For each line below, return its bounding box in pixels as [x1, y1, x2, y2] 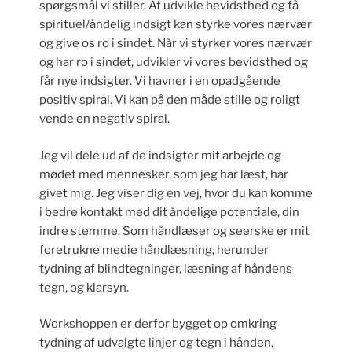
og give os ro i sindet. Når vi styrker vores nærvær [39, 36, 312, 51]
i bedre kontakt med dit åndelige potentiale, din [39, 204, 299, 219]
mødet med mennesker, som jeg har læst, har [39, 167, 288, 181]
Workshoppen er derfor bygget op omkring [39, 317, 277, 332]
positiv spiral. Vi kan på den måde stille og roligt [39, 93, 300, 108]
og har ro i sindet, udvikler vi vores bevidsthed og [39, 55, 308, 70]
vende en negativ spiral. [39, 112, 170, 126]
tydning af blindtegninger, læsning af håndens [39, 261, 292, 276]
